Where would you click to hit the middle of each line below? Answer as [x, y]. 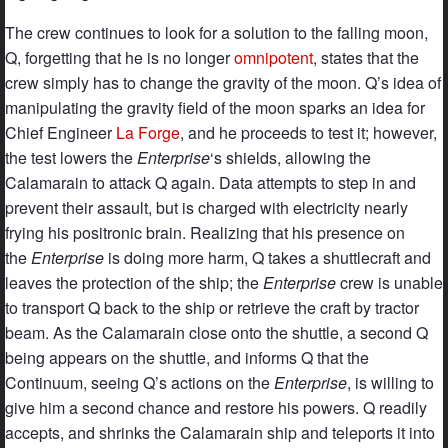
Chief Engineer [60, 133]
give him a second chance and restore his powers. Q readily [216, 408]
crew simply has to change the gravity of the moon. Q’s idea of [223, 83]
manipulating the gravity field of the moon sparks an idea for [215, 108]
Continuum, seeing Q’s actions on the [139, 383]
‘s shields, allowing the [290, 158]
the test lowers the [71, 158]
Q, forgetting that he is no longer [119, 58]
